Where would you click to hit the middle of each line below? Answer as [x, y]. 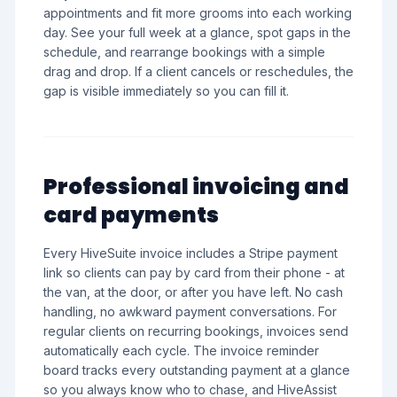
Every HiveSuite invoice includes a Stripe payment [191, 253]
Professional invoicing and [196, 187]
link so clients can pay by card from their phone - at [194, 272]
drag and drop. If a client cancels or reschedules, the [198, 71]
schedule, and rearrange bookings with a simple [184, 52]
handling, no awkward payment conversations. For [190, 311]
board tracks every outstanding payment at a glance [197, 370]
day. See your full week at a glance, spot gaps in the [197, 32]
